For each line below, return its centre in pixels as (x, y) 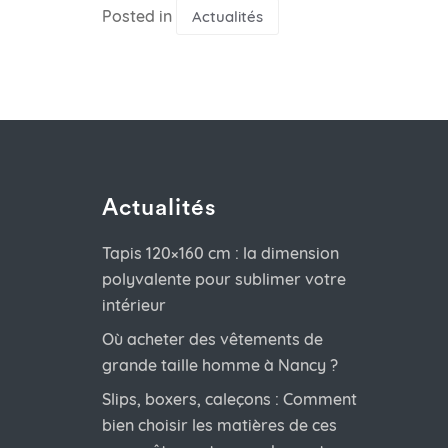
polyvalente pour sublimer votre (224, 279)
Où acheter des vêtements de (212, 339)
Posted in (139, 16)
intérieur (134, 305)
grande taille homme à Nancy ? (220, 365)
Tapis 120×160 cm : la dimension (220, 253)
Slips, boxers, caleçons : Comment (229, 399)
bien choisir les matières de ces (219, 425)
